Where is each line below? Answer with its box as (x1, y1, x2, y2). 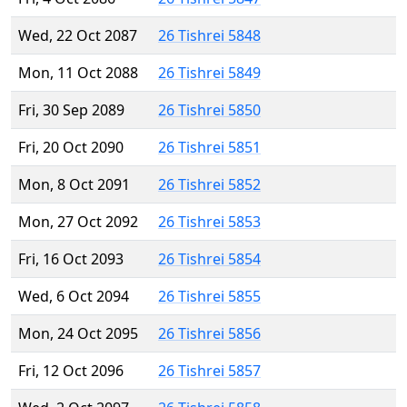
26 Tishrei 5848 (158, 25, 261, 46)
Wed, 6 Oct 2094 (18, 286, 129, 307)
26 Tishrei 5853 (158, 212, 261, 233)
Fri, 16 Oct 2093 (18, 249, 124, 270)
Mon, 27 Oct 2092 (18, 212, 138, 233)
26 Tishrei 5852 (158, 174, 261, 195)
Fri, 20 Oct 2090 (18, 137, 124, 158)
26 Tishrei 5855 (158, 286, 261, 307)
